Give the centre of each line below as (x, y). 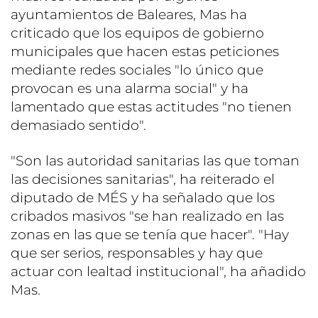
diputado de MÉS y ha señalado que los (143, 197)
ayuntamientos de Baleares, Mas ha (129, 14)
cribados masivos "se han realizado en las (147, 216)
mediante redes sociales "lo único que (137, 70)
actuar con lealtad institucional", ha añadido (158, 271)
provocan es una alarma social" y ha (130, 88)
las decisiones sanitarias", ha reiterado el (143, 179)
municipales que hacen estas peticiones (145, 51)
